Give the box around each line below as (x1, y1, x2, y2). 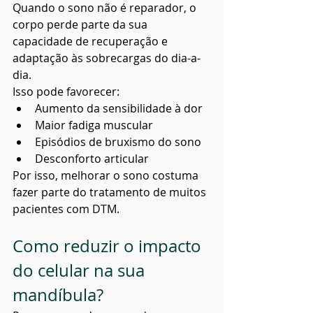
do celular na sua (13, 259, 149, 282)
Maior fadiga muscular (35, 117, 153, 133)
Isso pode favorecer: (13, 84, 119, 100)
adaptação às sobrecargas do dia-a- (13, 50, 201, 66)
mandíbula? (13, 284, 103, 307)
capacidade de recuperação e (13, 34, 170, 50)
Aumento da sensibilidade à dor (35, 101, 203, 117)
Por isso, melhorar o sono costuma (13, 168, 201, 184)
